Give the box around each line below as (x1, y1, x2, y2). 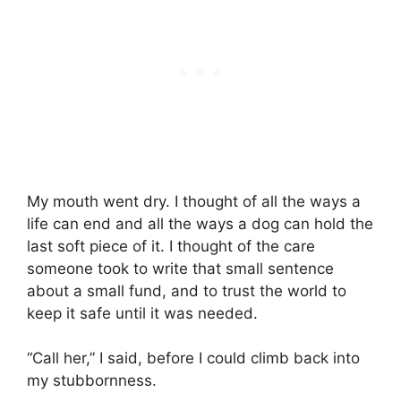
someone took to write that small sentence (27, 259, 334, 277)
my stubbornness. (27, 371, 157, 390)
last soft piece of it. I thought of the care (27, 236, 315, 255)
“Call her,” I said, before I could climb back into (27, 349, 360, 368)
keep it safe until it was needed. (27, 303, 258, 322)
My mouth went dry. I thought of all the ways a (27, 192, 361, 210)
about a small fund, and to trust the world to (27, 281, 346, 300)
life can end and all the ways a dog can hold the (27, 214, 373, 233)
